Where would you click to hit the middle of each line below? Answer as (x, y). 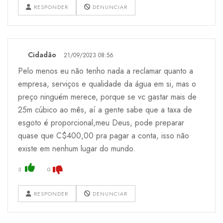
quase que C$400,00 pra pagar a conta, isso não (104, 135)
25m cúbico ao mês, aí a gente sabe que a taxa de (105, 110)
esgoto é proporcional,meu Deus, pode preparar (101, 122)
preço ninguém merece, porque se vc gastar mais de (107, 97)
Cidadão (42, 55)
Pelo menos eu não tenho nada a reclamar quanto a (106, 71)
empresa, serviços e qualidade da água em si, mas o (107, 84)
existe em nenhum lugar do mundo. (77, 148)
